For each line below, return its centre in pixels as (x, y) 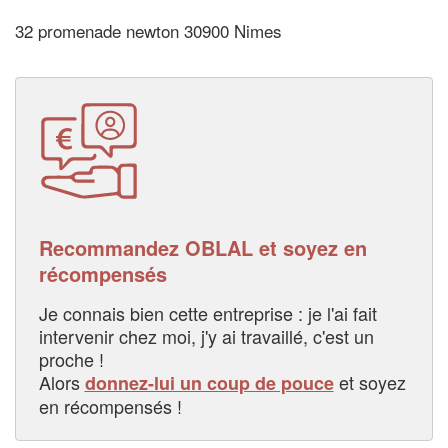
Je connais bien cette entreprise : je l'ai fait (207, 312)
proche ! (71, 358)
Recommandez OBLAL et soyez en (202, 247)
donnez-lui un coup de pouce (209, 382)
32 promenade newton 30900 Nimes (148, 31)
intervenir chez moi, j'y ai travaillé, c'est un (206, 335)
